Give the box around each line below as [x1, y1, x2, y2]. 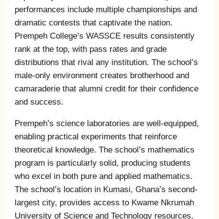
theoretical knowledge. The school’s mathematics [15, 145, 195, 154]
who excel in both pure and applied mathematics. [15, 171, 193, 181]
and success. [15, 97, 64, 107]
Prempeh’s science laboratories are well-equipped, [15, 118, 199, 128]
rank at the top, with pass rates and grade [15, 44, 167, 54]
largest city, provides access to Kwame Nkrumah [15, 197, 194, 207]
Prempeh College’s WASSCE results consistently [15, 31, 195, 41]
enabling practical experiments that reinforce [15, 131, 177, 141]
